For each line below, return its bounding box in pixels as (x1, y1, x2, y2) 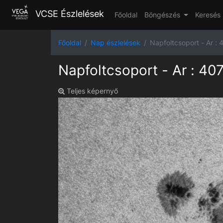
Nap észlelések (91, 38, 140, 47)
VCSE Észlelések (32, 8, 104, 19)
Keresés (195, 10, 221, 19)
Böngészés (144, 10, 182, 19)
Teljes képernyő (65, 86, 118, 95)
